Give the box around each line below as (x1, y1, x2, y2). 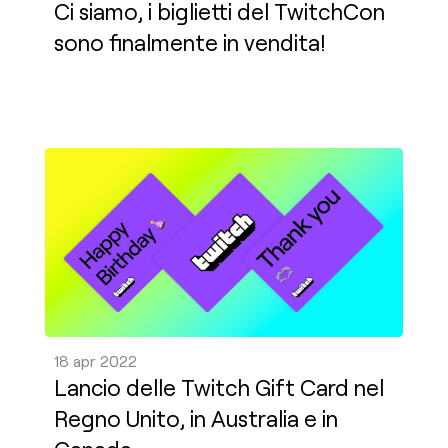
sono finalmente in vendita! (54, 29, 326, 57)
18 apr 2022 (54, 351, 137, 371)
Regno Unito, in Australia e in (54, 405, 338, 433)
